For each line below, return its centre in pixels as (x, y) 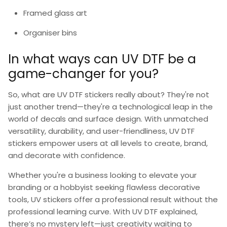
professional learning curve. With (70, 211)
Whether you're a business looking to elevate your (102, 175)
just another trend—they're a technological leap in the (110, 106)
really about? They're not (161, 94)
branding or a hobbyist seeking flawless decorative (104, 187)
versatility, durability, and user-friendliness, (89, 131)
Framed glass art (55, 13)
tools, (20, 199)
